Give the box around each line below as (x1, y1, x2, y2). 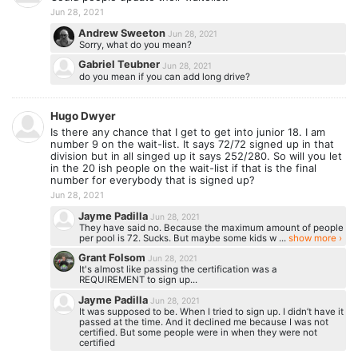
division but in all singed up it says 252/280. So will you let (50, 149, 342, 163)
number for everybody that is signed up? (50, 173, 255, 187)
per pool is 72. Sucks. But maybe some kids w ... (78, 232, 288, 244)
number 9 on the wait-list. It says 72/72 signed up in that (50, 137, 334, 151)
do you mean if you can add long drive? (78, 70, 250, 82)
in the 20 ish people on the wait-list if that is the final (50, 161, 316, 175)
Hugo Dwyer (50, 109, 116, 122)
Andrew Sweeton (78, 26, 169, 40)
